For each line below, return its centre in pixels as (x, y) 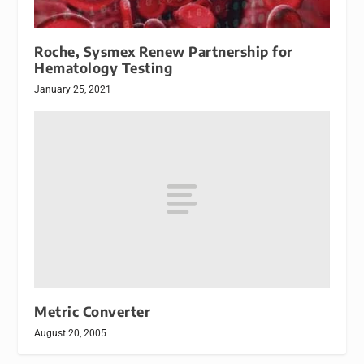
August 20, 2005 (71, 333)
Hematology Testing (104, 67)
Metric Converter (93, 311)
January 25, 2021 (73, 89)
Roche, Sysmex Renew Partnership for (164, 51)
